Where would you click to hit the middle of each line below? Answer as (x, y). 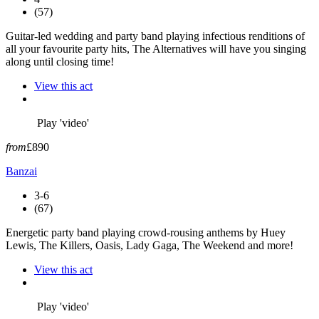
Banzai (21, 171)
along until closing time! (60, 61)
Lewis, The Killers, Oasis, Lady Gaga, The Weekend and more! (150, 245)
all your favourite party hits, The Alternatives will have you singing (156, 48)
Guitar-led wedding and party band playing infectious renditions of (155, 36)
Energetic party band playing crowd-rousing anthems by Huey (146, 232)
